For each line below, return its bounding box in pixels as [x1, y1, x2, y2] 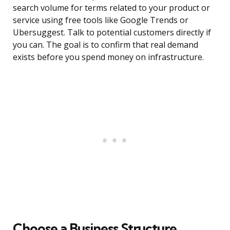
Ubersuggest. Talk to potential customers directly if [13, 27, 211, 39]
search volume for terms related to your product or [13, 2, 210, 14]
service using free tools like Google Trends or [13, 14, 188, 26]
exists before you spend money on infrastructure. [13, 51, 204, 63]
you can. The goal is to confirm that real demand [13, 39, 198, 51]
